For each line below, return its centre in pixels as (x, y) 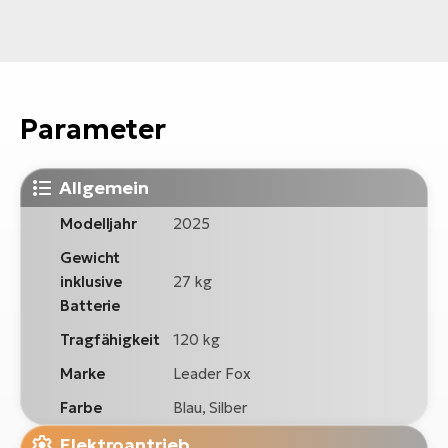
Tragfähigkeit (110, 340)
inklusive (91, 282)
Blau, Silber (210, 408)
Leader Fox (212, 374)
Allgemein (104, 188)
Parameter (93, 130)
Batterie (90, 306)
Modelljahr (98, 224)
